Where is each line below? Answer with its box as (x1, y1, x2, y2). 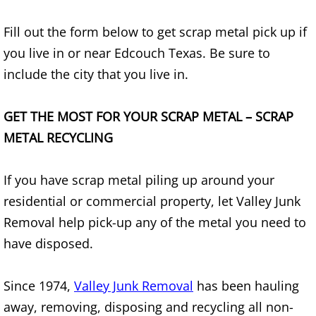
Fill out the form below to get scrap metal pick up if (4, 23, 307, 40)
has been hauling (193, 277, 299, 294)
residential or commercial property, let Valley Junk (4, 193, 300, 209)
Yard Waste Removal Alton (70, 48, 249, 65)
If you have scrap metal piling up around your (4, 171, 274, 188)
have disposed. (4, 235, 93, 252)
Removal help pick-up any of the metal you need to (4, 214, 306, 231)
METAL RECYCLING (4, 129, 113, 146)
